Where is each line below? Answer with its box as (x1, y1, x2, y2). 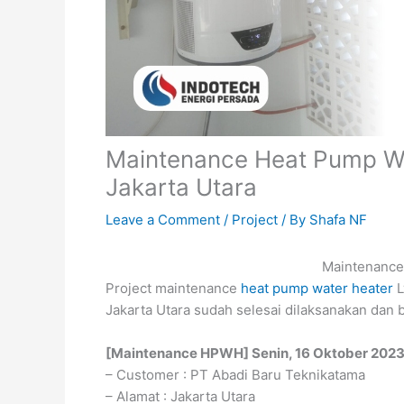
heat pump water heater (241, 280, 393, 297)
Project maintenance (106, 280, 241, 297)
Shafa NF (309, 211, 367, 228)
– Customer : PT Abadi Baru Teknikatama (106, 366, 365, 383)
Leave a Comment (106, 211, 220, 228)
